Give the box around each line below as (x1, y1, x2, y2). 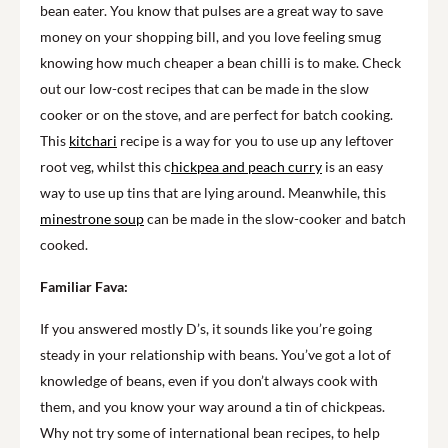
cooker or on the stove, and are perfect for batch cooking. (40, 105, 393, 123)
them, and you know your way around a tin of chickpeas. (40, 397, 385, 415)
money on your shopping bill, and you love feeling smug (40, 27, 381, 45)
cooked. (40, 235, 88, 253)
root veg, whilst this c (40, 157, 171, 175)
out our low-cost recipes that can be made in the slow (40, 79, 369, 97)
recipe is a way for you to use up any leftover (117, 131, 394, 149)
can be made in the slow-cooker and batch (144, 209, 406, 227)
